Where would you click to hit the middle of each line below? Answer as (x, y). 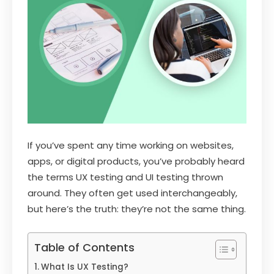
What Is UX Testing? (84, 267)
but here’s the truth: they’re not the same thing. (137, 209)
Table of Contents (84, 247)
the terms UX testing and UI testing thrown (125, 177)
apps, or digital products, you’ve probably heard (136, 161)
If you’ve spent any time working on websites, (131, 145)
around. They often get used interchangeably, (132, 193)
